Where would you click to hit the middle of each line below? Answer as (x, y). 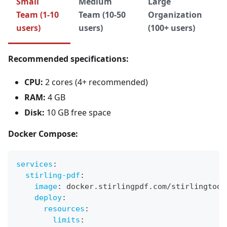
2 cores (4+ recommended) (96, 82)
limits (66, 220)
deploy (48, 198)
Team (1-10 (37, 15)
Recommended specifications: (68, 59)
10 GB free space (78, 113)
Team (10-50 (102, 15)
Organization (175, 15)
